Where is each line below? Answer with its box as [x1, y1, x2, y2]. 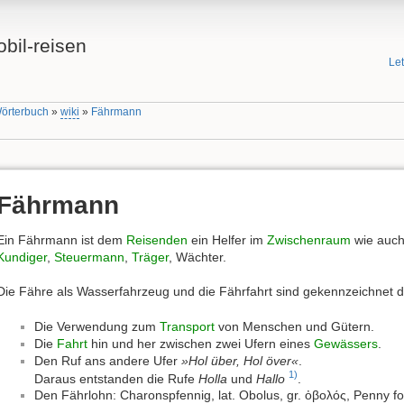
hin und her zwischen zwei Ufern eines [87, 335, 314, 351]
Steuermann [54, 249, 124, 264]
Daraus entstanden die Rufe [34, 371, 198, 386]
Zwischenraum [267, 232, 351, 247]
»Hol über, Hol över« [181, 353, 298, 368]
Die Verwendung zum [34, 318, 160, 334]
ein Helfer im [188, 232, 267, 247]
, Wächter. [169, 249, 226, 264]
